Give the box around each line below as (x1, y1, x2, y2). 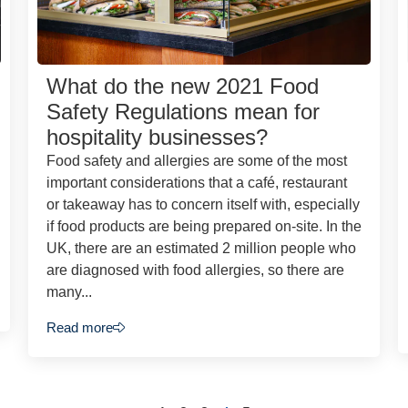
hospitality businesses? (46, 125, 268, 150)
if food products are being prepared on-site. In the (46, 219, 362, 235)
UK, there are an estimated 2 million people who (46, 240, 356, 257)
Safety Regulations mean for (46, 99, 320, 125)
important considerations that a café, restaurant (46, 175, 347, 191)
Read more (46, 319, 113, 335)
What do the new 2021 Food (46, 74, 319, 99)
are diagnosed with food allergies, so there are (46, 262, 344, 279)
